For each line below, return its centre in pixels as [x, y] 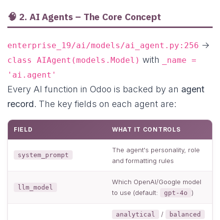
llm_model [35, 187]
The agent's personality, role [156, 150]
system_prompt [43, 155]
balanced [185, 214]
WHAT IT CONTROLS [146, 129]
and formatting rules [143, 160]
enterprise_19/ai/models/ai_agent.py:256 [103, 45]
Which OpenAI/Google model [157, 181]
